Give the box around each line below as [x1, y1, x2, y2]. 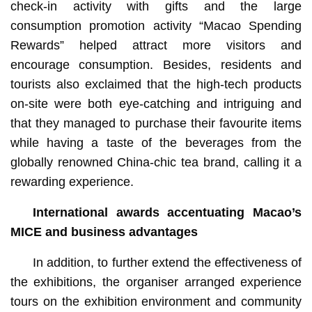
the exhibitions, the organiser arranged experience [10, 274, 302, 289]
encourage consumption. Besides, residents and [10, 57, 302, 72]
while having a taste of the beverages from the [10, 135, 302, 150]
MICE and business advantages [10, 224, 198, 239]
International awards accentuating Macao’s [32, 205, 302, 219]
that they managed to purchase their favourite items [10, 116, 302, 130]
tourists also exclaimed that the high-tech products [10, 77, 302, 91]
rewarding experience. [10, 174, 134, 189]
